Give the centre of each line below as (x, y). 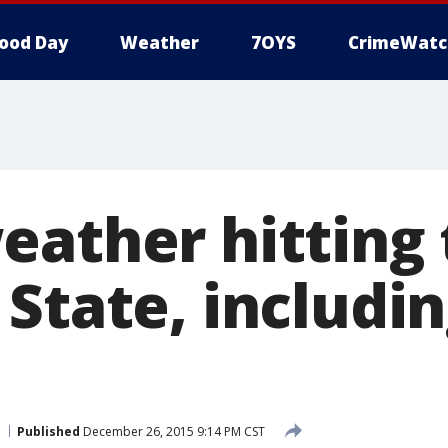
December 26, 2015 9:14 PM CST (172, 431)
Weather (159, 42)
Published (48, 431)
